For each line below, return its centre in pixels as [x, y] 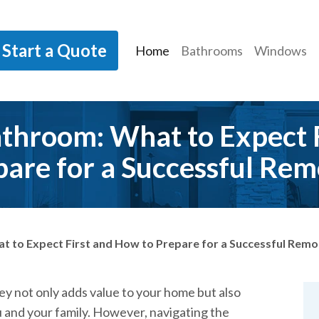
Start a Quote [54, 50]
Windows [280, 51]
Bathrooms [211, 51]
